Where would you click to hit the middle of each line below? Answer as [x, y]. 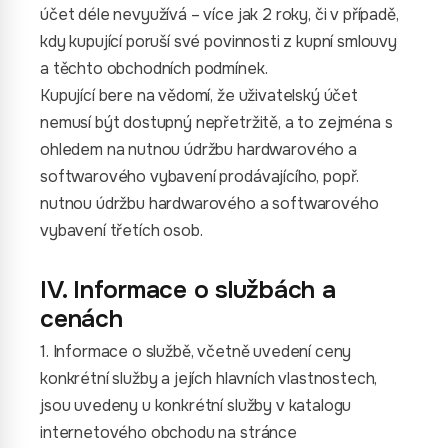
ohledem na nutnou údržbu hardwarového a [198, 149]
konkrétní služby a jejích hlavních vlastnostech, [209, 378]
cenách [81, 319]
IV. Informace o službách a [188, 290]
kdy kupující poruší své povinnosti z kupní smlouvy [218, 41]
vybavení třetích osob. [121, 230]
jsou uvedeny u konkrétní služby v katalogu [196, 405]
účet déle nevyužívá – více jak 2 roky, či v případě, [219, 14]
